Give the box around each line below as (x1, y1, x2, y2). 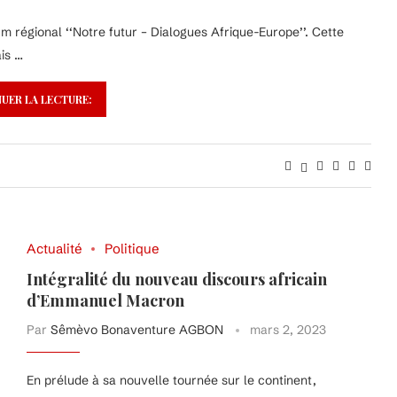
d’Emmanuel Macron (26, 290, 184, 312)
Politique (104, 240, 160, 258)
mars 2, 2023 (249, 322, 326, 339)
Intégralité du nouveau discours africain (26, 269, 327, 291)
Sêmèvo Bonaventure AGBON (50, 322, 223, 339)
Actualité (26, 240, 82, 258)
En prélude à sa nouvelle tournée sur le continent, (26, 372, 316, 389)
